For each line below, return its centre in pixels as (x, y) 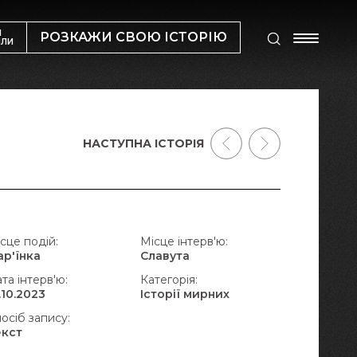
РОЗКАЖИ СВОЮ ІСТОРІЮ (133, 37)
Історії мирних (184, 294)
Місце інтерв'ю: (184, 241)
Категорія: (169, 280)
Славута (165, 256)
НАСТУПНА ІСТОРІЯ (143, 143)
